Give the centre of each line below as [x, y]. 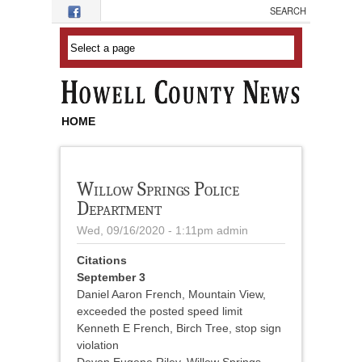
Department [119, 209]
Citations [102, 261]
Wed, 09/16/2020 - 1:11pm [145, 231]
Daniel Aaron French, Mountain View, [171, 295]
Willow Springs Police [158, 189]
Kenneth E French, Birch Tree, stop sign [179, 328]
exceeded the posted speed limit [160, 311]
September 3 [111, 278]
